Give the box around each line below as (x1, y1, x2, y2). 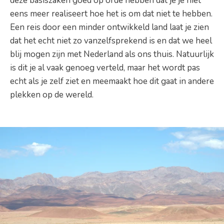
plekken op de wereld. (10, 89, 93, 101)
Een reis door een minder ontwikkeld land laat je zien (10, 21, 209, 33)
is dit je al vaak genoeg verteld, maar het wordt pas (10, 62, 200, 74)
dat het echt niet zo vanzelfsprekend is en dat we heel (10, 35, 212, 47)
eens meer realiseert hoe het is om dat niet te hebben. (10, 8, 212, 20)
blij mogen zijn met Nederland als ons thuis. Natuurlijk (10, 48, 214, 60)
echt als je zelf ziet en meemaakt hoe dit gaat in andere (10, 75, 214, 87)
